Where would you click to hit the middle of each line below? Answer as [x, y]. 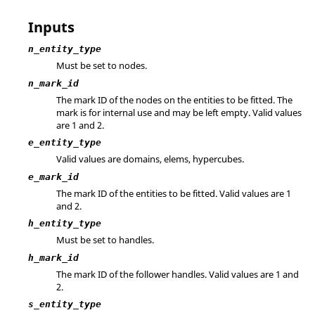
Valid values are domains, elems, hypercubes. [150, 159]
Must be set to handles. [105, 240]
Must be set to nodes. [102, 65]
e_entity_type [65, 142]
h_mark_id [53, 257]
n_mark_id [53, 83]
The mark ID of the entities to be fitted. [138, 193]
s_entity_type [65, 304]
